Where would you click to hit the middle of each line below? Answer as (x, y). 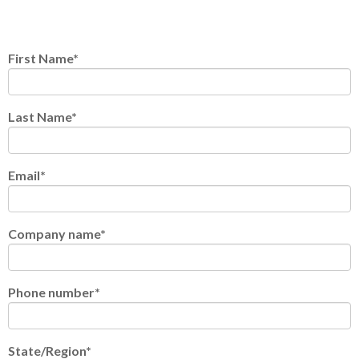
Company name (54, 234)
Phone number (51, 292)
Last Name (40, 117)
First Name (40, 58)
